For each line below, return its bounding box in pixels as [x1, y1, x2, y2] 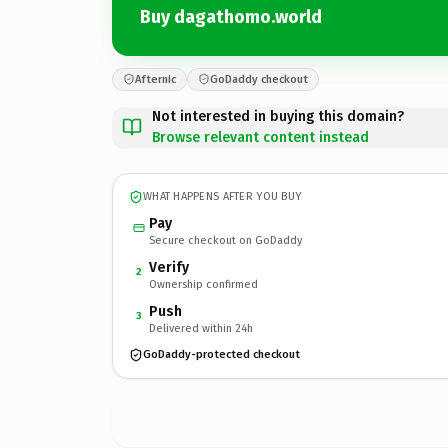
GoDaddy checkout [210, 72, 308, 86]
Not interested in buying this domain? [152, 107, 404, 125]
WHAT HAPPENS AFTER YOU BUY [143, 190, 302, 203]
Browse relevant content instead [152, 128, 369, 146]
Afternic [135, 72, 176, 86]
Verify [149, 258, 189, 276]
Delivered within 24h [149, 321, 253, 335]
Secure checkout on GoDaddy [149, 233, 302, 247]
